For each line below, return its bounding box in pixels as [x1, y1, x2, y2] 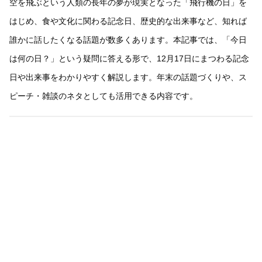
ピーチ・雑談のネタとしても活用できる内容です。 [9, 91, 198, 101]
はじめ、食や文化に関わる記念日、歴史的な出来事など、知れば [9, 16, 247, 26]
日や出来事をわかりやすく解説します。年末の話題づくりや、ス [9, 73, 247, 82]
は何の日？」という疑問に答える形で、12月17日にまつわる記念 [9, 54, 249, 64]
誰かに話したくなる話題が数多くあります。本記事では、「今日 [9, 35, 247, 45]
